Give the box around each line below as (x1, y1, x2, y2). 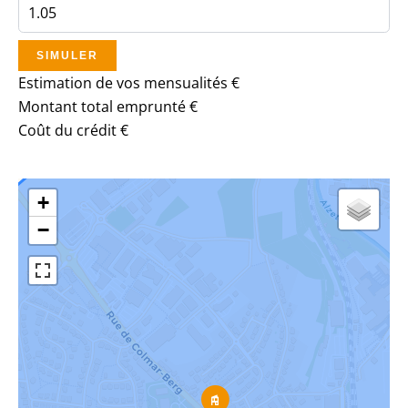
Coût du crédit (18, 120, 120, 140)
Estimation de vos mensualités (18, 73, 231, 93)
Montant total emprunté (18, 97, 189, 117)
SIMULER (36, 49, 98, 62)
